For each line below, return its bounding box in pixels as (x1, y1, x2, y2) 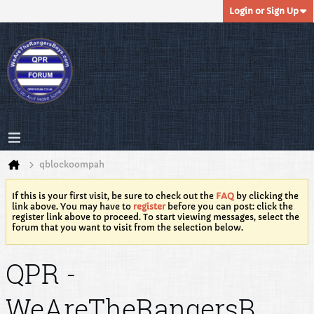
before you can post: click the (165, 201, 293, 212)
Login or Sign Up (229, 6, 299, 16)
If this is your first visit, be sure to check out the (12, 191, 216, 201)
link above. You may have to (12, 201, 133, 212)
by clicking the (234, 191, 299, 201)
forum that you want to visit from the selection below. (12, 222, 243, 233)
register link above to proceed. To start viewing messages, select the (12, 212, 299, 222)
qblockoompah (39, 159, 104, 170)
